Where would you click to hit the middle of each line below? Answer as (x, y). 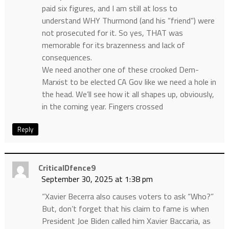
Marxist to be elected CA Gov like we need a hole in (129, 82)
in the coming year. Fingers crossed (102, 106)
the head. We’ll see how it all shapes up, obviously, (128, 94)
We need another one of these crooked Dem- (120, 69)
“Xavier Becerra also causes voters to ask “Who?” (128, 196)
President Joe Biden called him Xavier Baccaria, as (126, 221)
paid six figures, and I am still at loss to (109, 8)
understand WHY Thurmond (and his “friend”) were (128, 20)
